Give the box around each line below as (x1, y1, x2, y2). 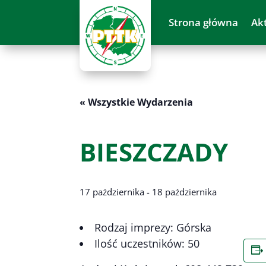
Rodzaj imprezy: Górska (94, 220, 212, 235)
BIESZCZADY (80, 134, 229, 169)
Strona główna (169, 15, 239, 29)
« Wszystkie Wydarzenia (80, 95, 194, 109)
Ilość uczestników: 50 (94, 236, 200, 251)
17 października (80, 185, 145, 198)
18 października (152, 185, 217, 198)
